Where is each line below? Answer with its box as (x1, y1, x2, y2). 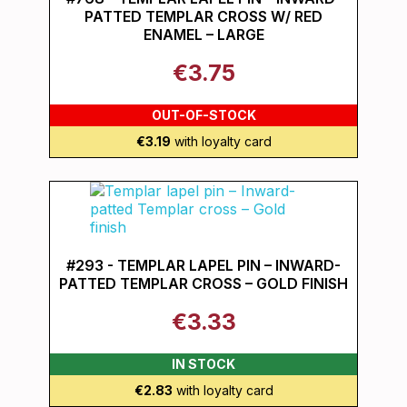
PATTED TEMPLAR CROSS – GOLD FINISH (59, 274, 348, 293)
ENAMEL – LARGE (143, 25, 264, 44)
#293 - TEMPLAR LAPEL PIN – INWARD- (66, 256, 341, 274)
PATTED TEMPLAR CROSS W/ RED (84, 7, 323, 25)
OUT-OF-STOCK (151, 107, 256, 123)
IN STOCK (172, 356, 235, 372)
